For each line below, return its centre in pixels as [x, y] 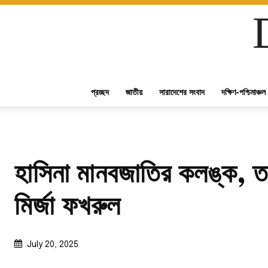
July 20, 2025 [53, 244]
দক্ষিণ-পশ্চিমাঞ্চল [243, 92]
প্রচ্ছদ [100, 92]
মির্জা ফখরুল [68, 207]
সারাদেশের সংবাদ [182, 92]
